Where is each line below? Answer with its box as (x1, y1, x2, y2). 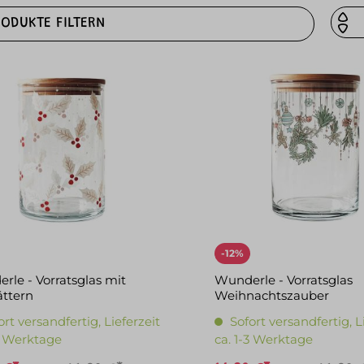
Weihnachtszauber (214, 288, 330, 303)
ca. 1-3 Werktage (214, 331, 314, 347)
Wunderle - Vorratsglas (214, 272, 353, 288)
